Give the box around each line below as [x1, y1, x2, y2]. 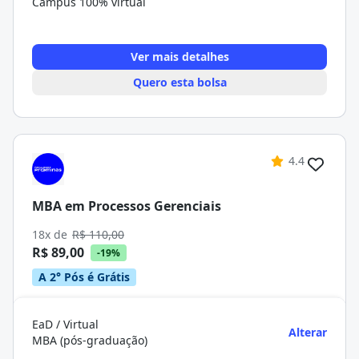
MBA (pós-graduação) [32, 333, 147, 348]
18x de [32, 227, 71, 242]
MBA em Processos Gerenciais [32, 196, 221, 215]
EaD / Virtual [32, 317, 99, 332]
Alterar [288, 325, 327, 340]
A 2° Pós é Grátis [38, 269, 130, 284]
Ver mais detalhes [130, 49, 229, 64]
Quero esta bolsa [132, 75, 227, 90]
